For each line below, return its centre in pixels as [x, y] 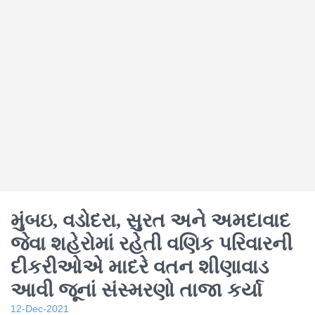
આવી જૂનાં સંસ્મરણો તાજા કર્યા [139, 290]
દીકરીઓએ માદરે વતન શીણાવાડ [140, 267]
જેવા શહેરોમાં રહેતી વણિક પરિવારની [152, 244]
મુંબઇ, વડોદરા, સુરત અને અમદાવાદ [150, 221]
